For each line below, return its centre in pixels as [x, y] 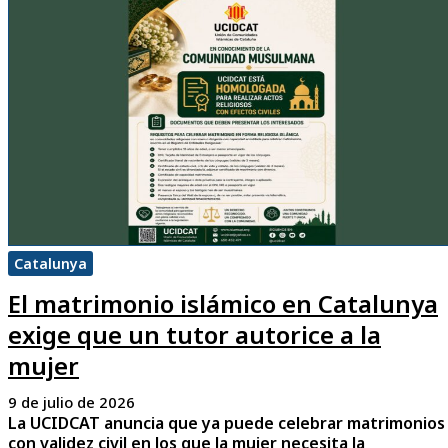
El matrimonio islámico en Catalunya [223, 304]
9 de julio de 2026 [71, 402]
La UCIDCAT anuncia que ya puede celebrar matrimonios [226, 423]
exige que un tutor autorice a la [194, 335]
